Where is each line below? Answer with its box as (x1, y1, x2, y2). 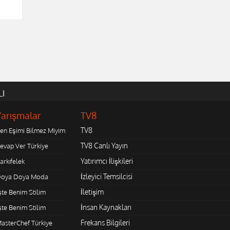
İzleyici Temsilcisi (80, 172, 132, 181)
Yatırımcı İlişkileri (80, 157, 133, 166)
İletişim (80, 187, 104, 197)
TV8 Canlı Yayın (80, 141, 128, 150)
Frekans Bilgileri (80, 218, 130, 227)
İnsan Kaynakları (80, 203, 131, 212)
